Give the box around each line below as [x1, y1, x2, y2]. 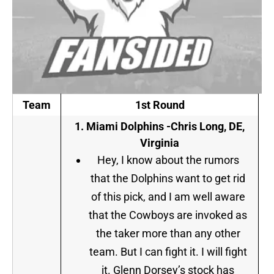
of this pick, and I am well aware [91, 190, 245, 204]
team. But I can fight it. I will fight [89, 245, 247, 259]
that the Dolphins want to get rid [91, 172, 245, 185]
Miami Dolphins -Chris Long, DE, [86, 120, 245, 133]
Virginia [140, 136, 179, 150]
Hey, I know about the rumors [97, 154, 239, 167]
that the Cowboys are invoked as [89, 209, 247, 222]
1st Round [135, 98, 185, 112]
